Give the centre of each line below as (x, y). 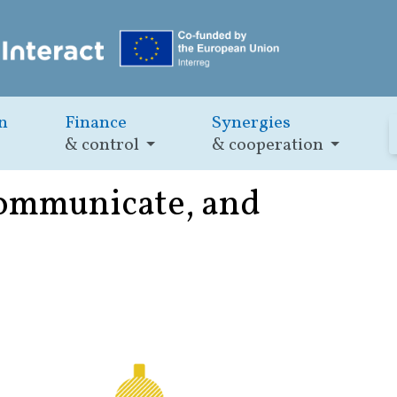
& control (102, 146)
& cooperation (268, 146)
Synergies (252, 124)
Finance (96, 124)
